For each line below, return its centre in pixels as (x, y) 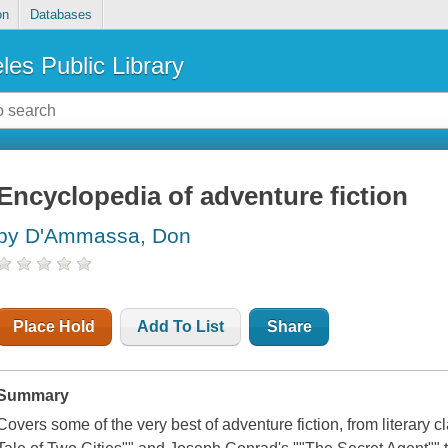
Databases (60, 15)
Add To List (181, 327)
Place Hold (54, 327)
